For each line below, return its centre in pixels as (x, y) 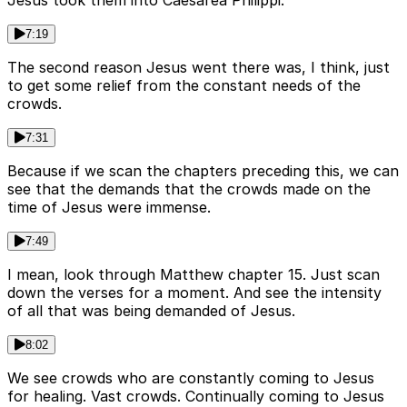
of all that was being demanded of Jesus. (151, 311)
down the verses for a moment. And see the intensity (194, 293)
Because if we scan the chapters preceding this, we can (203, 171)
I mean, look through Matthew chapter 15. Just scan (194, 275)
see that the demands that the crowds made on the (189, 189)
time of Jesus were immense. (109, 208)
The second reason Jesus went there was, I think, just (199, 68)
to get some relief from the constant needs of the (184, 86)
